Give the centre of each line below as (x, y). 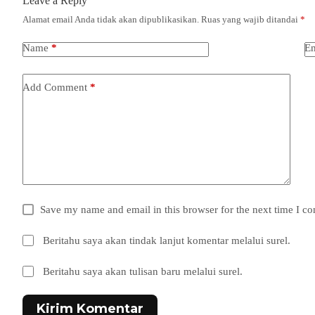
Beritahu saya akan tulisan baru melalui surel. (143, 271)
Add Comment (55, 88)
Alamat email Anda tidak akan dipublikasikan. (111, 19)
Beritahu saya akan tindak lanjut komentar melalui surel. (167, 240)
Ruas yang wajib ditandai (251, 19)
